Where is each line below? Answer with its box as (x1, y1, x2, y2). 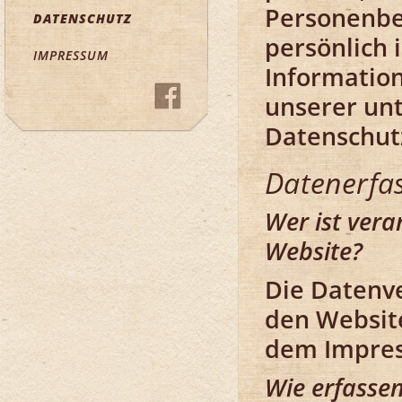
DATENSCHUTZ (33, 10, 132, 27)
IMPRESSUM (33, 47, 109, 64)
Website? (265, 234, 363, 267)
